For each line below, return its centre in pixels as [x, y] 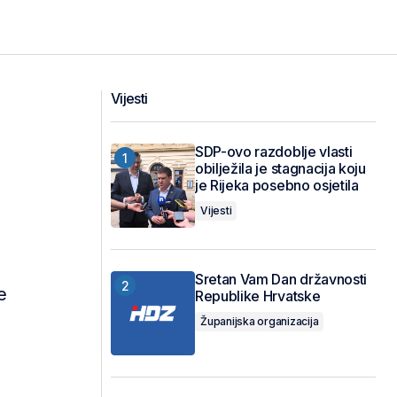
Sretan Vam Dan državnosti [281, 279]
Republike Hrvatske [258, 296]
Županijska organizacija [260, 321]
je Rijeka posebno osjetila [277, 185]
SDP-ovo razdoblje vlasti [274, 152]
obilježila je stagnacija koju [280, 168]
